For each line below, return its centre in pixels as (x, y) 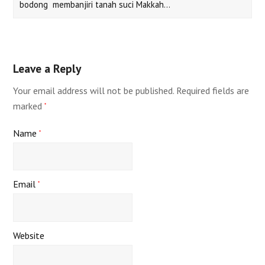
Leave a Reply (47, 69)
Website (29, 235)
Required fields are (213, 91)
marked (29, 106)
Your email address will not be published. (94, 91)
